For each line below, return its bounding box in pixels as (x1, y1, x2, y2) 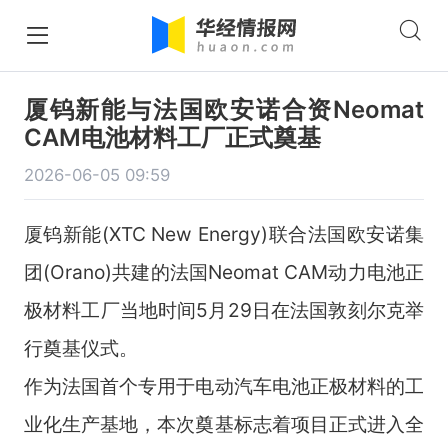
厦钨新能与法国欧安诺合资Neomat (23, 94, 425, 124)
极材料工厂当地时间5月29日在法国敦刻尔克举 (23, 297, 425, 322)
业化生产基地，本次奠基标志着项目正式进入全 (23, 411, 425, 436)
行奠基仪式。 (23, 335, 138, 360)
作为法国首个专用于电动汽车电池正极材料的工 (23, 373, 425, 398)
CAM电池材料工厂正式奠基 (23, 122, 321, 152)
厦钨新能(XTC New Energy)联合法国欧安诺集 (23, 221, 425, 246)
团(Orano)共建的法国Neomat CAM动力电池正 (23, 259, 425, 284)
